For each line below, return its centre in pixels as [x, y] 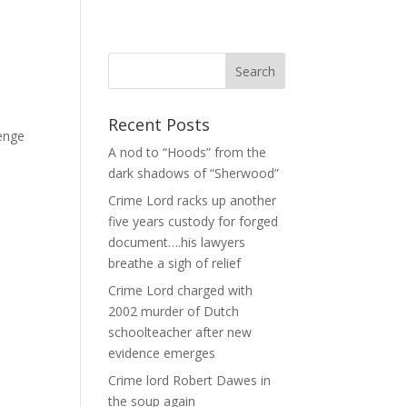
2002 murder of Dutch [174, 311]
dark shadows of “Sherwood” [194, 173]
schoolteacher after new [180, 332]
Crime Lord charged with [181, 290]
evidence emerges [162, 353]
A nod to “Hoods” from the [188, 152]
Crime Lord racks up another [193, 200]
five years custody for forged [194, 221]
